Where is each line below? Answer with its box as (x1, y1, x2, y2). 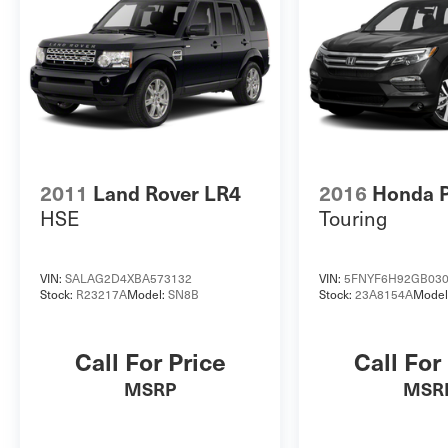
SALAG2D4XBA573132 (65, 269, 192, 286)
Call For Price (74, 343, 226, 378)
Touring (319, 204, 388, 233)
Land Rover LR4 (93, 179, 241, 208)
